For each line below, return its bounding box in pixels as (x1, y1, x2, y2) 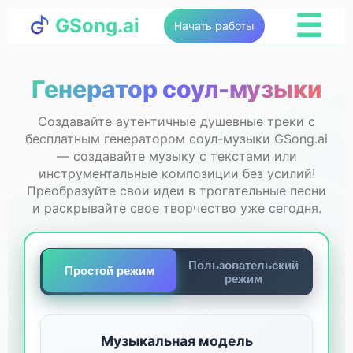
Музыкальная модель (100, 333, 253, 350)
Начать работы (173, 19, 255, 32)
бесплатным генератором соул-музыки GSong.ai (25, 130, 328, 147)
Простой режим (65, 263, 155, 277)
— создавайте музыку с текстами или (56, 147, 297, 164)
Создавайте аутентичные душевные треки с (38, 113, 315, 129)
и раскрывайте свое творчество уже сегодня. (32, 199, 321, 216)
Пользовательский (188, 258, 299, 273)
